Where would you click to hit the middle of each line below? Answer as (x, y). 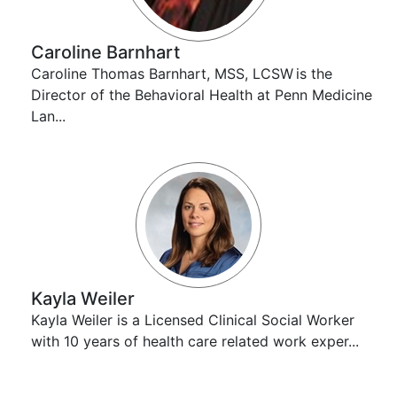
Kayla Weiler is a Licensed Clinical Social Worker (193, 319)
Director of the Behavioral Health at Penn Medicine (202, 94)
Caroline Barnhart (105, 52)
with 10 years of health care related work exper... (195, 341)
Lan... (48, 116)
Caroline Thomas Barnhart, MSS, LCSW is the (182, 73)
